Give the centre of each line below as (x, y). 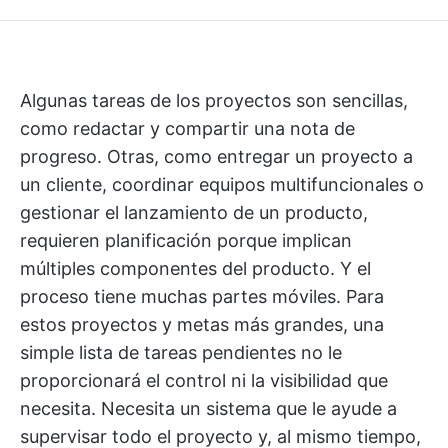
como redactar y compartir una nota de (187, 128)
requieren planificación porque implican (186, 240)
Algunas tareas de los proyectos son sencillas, (214, 100)
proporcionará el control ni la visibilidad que (204, 380)
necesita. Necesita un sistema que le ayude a (208, 408)
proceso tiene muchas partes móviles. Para (202, 296)
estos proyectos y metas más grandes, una (202, 324)
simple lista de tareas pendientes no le (181, 352)
